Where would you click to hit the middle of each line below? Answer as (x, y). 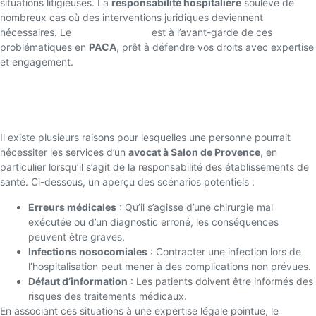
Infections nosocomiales (88, 251)
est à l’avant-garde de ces (211, 32)
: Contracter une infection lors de (224, 251)
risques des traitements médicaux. (108, 296)
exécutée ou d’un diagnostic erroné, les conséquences (153, 221)
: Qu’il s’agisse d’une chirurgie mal (195, 207)
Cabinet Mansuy (111, 32)
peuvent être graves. (77, 236)
